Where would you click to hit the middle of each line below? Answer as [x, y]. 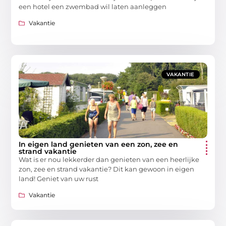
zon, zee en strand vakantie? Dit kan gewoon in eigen [107, 169]
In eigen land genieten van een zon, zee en [99, 144]
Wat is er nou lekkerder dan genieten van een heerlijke [109, 159]
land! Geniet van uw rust [59, 178]
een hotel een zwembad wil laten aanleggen [93, 6]
